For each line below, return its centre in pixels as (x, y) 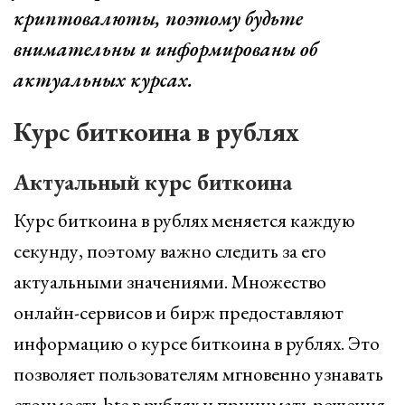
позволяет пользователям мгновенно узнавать (198, 374)
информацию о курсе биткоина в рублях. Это (197, 343)
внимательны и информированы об (165, 49)
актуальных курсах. (104, 80)
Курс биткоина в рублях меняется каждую (184, 220)
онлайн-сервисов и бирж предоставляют (179, 312)
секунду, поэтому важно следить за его (170, 251)
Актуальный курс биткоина (153, 182)
